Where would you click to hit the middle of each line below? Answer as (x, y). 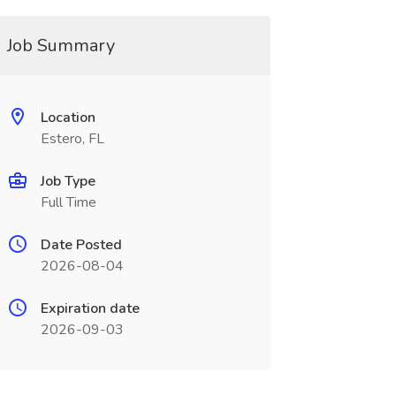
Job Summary (61, 46)
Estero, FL (72, 139)
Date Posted (81, 245)
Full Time (68, 202)
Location (68, 118)
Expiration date (90, 308)
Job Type (68, 181)
